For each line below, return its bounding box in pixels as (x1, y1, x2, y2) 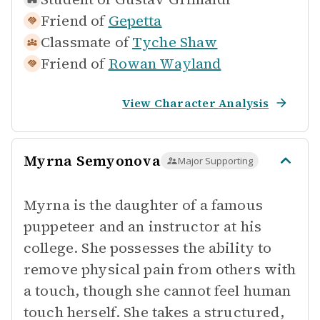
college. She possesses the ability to (24, 238, 272, 258)
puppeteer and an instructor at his (24, 216, 262, 236)
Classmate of (41, 32, 129, 52)
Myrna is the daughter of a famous (24, 195, 263, 215)
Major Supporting (177, 154, 253, 167)
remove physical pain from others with (24, 259, 296, 279)
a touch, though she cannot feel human (24, 281, 291, 301)
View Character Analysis (122, 95, 269, 111)
